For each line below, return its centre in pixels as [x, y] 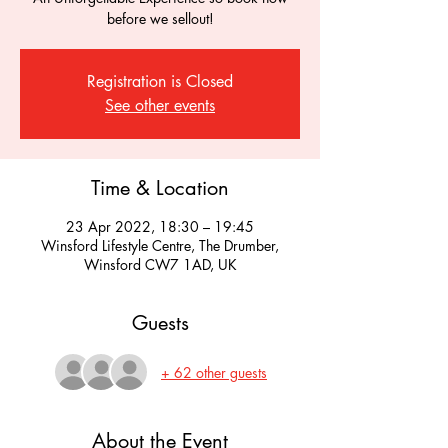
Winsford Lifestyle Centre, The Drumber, [160, 245]
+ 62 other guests [214, 372]
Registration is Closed [160, 81]
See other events [160, 105]
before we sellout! [160, 18]
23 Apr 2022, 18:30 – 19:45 [160, 226]
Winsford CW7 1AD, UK [160, 264]
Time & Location [160, 188]
